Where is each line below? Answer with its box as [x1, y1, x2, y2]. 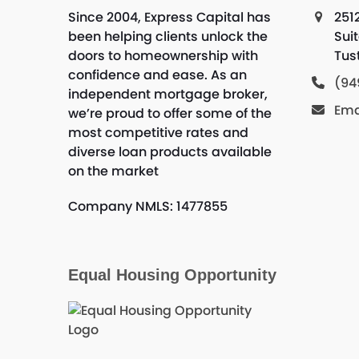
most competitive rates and [67, 123, 248, 142]
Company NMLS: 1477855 [67, 197, 228, 216]
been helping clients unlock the [67, 27, 268, 46]
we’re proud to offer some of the [67, 104, 272, 123]
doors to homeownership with [67, 46, 258, 65]
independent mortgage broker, [67, 85, 268, 103]
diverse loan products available [67, 143, 272, 161]
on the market [67, 162, 159, 180]
